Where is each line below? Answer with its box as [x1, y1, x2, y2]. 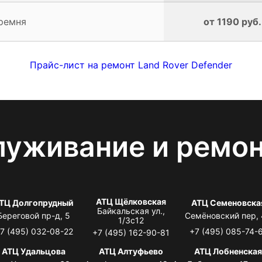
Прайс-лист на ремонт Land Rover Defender [30, 58, 232, 71]
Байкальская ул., [96, 205, 165, 216]
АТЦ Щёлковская [95, 196, 166, 206]
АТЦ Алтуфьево [98, 246, 163, 256]
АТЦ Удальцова [2, 246, 66, 256]
